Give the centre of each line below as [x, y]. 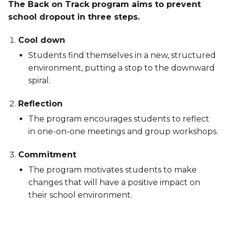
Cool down [42, 40]
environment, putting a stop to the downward [122, 68]
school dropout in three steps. [74, 17]
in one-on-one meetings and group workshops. [123, 131]
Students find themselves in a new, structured [122, 55]
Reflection [40, 103]
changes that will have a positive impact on [114, 182]
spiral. [39, 80]
